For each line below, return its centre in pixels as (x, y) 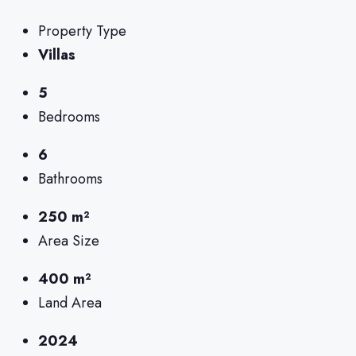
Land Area (70, 302)
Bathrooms (70, 178)
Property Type (82, 31)
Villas (57, 54)
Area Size (69, 240)
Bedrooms (69, 116)
